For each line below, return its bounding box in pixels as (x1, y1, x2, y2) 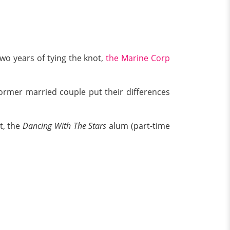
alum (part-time (106, 120, 170, 131)
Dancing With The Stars (23, 120, 107, 131)
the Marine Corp (106, 52, 170, 64)
